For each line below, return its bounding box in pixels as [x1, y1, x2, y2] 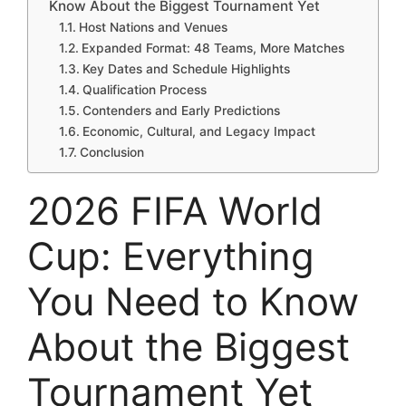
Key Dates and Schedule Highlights [82, 61, 290, 76]
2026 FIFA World [27, 187, 323, 234]
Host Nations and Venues [78, 19, 227, 34]
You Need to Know [27, 277, 359, 324]
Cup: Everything [27, 232, 314, 279]
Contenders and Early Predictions [82, 102, 280, 118]
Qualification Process [82, 82, 207, 97]
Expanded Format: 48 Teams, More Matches [81, 40, 344, 55]
